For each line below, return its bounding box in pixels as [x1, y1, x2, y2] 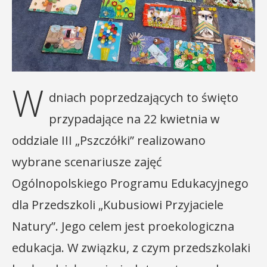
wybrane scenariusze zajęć [12, 154, 162, 170]
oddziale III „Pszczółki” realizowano [12, 132, 206, 148]
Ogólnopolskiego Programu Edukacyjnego [12, 175, 249, 191]
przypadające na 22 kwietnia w [49, 111, 220, 127]
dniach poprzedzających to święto [49, 89, 238, 105]
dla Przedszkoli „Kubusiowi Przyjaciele [12, 197, 223, 213]
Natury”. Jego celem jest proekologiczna [12, 218, 234, 234]
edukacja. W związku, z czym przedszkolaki [12, 240, 250, 256]
